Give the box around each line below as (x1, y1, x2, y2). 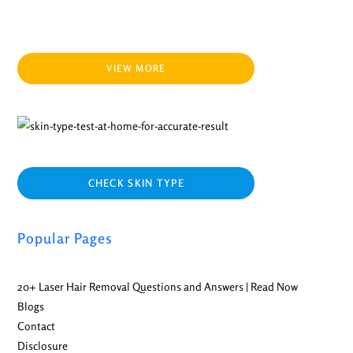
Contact (17, 318, 56, 333)
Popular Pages (17, 229, 113, 247)
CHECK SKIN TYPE (87, 176, 185, 189)
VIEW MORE (106, 61, 166, 74)
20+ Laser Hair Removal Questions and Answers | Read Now (17, 279, 299, 293)
